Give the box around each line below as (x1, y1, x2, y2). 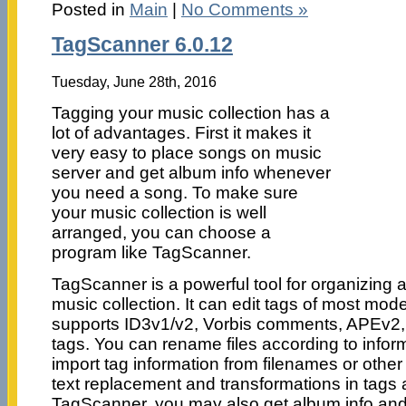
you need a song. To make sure (51, 182, 298, 202)
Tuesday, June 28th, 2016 (51, 72, 217, 90)
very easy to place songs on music (51, 142, 322, 162)
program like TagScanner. (51, 242, 251, 262)
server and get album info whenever (51, 162, 331, 182)
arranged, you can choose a (51, 222, 271, 242)
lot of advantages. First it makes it (51, 122, 311, 142)
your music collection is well (51, 202, 266, 222)
